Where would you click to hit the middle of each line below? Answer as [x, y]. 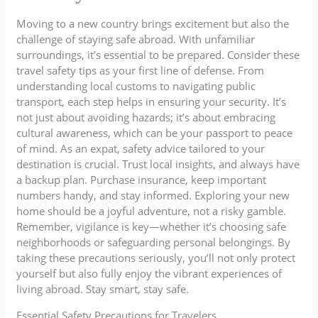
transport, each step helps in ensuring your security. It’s [152, 101]
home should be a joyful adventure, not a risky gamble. [152, 210]
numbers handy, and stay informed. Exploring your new [153, 195]
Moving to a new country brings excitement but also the [153, 23]
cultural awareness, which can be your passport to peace [155, 132]
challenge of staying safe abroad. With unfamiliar [136, 39]
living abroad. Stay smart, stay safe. [103, 289]
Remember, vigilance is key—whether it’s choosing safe [152, 226]
